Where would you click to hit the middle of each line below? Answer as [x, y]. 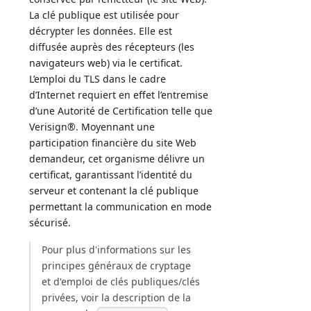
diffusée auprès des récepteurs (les [112, 47]
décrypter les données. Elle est [101, 31]
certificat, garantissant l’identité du [111, 174]
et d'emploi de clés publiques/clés [121, 281]
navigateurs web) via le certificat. [106, 62]
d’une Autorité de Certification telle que [121, 110]
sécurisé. [50, 222]
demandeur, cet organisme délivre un [117, 158]
